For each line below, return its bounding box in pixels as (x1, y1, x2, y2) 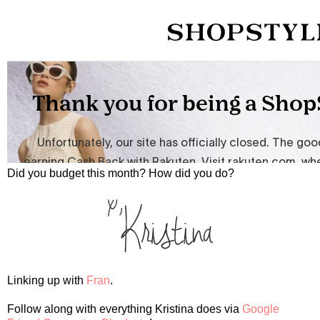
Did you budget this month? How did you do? (7, 167, 234, 180)
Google (242, 303, 279, 316)
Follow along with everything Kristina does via (7, 303, 242, 316)
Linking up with (7, 274, 86, 287)
